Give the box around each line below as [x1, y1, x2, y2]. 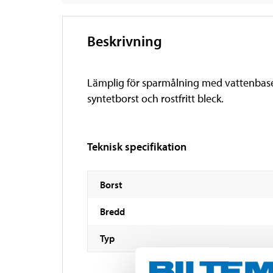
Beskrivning [87, 31, 162, 50]
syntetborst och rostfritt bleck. [87, 91, 224, 105]
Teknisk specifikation [87, 139, 186, 154]
